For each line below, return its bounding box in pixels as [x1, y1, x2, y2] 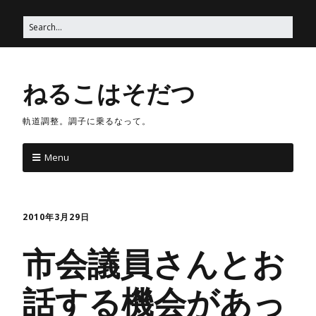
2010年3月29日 [23, 211, 90, 223]
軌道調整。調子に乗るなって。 [23, 115, 151, 127]
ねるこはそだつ [23, 75, 195, 109]
